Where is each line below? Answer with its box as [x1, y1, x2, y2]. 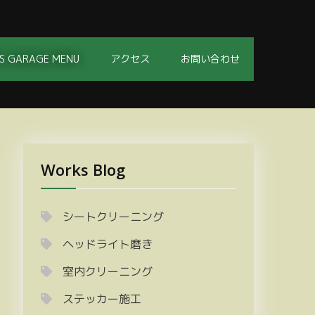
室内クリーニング [63, 264, 153, 280]
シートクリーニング [63, 210, 165, 225]
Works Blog [41, 159, 126, 181]
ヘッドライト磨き [63, 237, 153, 252]
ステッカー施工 [63, 292, 142, 307]
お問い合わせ [181, 52, 240, 65]
